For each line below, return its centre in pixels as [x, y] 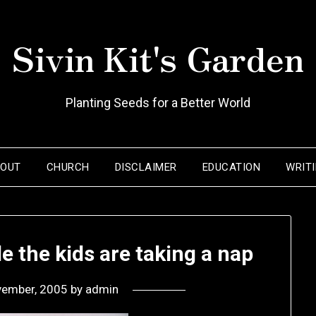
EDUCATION [231, 167]
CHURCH [68, 167]
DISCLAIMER [146, 167]
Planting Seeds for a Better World [158, 103]
